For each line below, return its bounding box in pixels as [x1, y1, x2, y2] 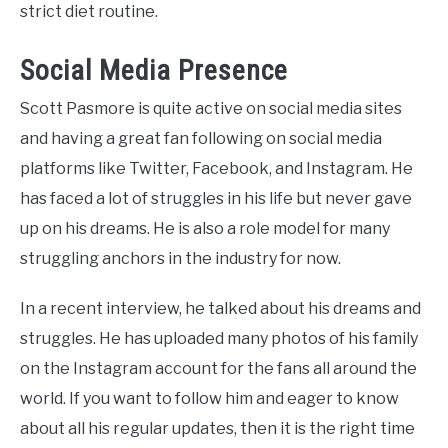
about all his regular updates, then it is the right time [20, 419, 415, 439]
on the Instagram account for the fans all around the [20, 359, 417, 379]
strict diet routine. [20, 2, 158, 22]
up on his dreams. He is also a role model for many [20, 219, 390, 239]
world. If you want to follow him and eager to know [20, 389, 399, 409]
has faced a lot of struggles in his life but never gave [20, 189, 412, 209]
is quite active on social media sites [138, 99, 402, 119]
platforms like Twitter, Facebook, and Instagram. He [20, 159, 413, 179]
